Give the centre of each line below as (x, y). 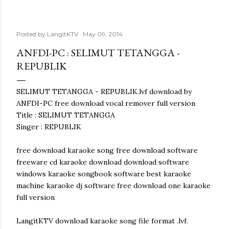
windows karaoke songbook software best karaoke (104, 174)
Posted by (32, 34)
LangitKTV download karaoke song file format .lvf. (102, 221)
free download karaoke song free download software (107, 150)
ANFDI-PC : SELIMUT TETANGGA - (98, 53)
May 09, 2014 (103, 34)
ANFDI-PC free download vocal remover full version (106, 103)
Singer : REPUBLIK (49, 127)
